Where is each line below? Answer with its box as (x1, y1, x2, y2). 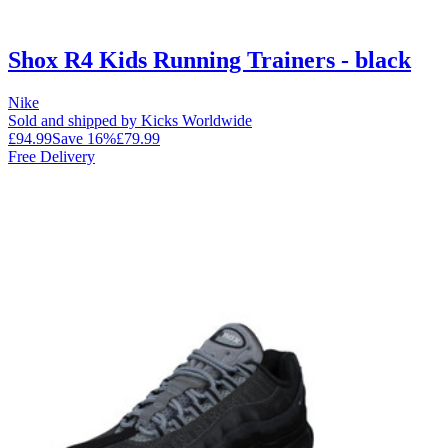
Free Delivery (8, 147, 95, 165)
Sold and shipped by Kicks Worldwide (8, 111, 252, 129)
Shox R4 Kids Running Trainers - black (8, 46, 411, 73)
